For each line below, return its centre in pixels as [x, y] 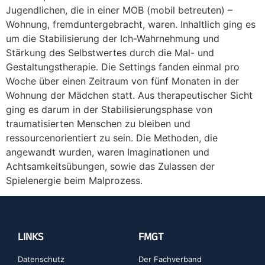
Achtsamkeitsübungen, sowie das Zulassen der [110, 166]
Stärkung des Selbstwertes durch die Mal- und [110, 52]
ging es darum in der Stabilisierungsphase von [109, 109]
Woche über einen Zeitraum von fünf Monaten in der [122, 81]
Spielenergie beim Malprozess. [74, 180]
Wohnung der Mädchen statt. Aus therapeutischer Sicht [129, 95]
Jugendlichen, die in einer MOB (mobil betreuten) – [119, 10]
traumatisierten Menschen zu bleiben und [98, 123]
